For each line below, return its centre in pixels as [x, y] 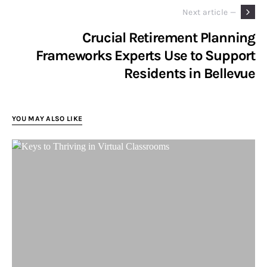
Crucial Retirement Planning [169, 38]
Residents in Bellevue [190, 74]
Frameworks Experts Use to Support [145, 56]
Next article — [209, 12]
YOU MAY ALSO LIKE [47, 119]
